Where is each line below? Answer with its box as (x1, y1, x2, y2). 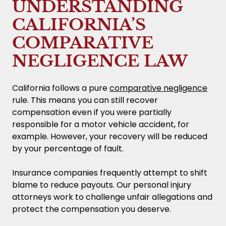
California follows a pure (12, 82, 109, 94)
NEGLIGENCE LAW (12, 50, 188, 71)
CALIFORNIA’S (12, 14, 146, 35)
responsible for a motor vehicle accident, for (12, 118, 189, 130)
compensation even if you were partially (12, 106, 172, 118)
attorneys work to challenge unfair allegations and (12, 191, 212, 203)
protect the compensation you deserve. (12, 203, 171, 215)
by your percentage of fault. (12, 142, 124, 154)
